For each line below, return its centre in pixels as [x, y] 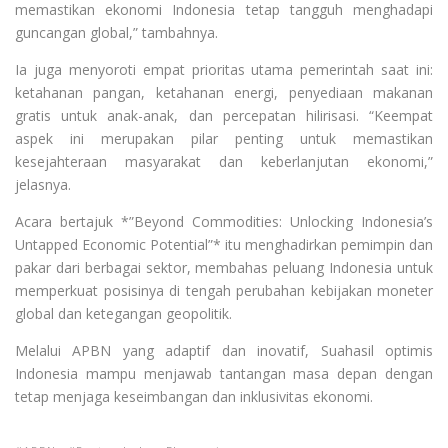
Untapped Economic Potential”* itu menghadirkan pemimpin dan [224, 244]
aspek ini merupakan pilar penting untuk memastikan [224, 138]
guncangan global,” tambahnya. [116, 32]
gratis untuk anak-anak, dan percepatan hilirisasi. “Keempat [224, 115]
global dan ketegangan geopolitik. [123, 313]
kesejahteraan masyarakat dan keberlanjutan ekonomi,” [224, 161]
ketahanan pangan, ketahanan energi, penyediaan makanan [224, 92]
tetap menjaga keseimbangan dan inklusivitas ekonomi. [194, 396]
